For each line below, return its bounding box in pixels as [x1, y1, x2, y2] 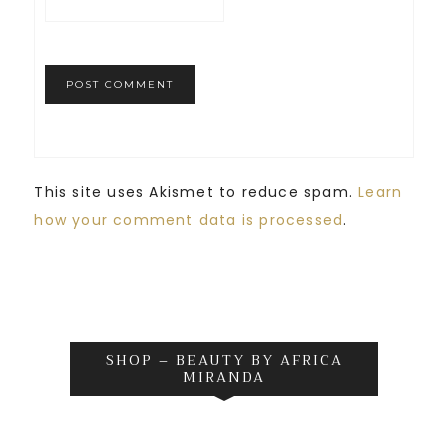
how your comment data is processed [34, 209, 344, 230]
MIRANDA [183, 364, 265, 389]
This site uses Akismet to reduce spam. [34, 181, 359, 202]
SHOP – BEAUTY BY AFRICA [105, 347, 343, 372]
